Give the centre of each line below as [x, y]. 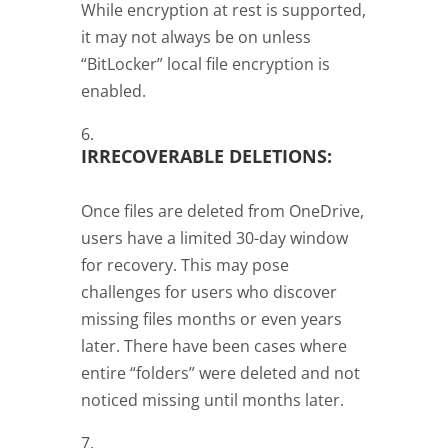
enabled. [113, 90]
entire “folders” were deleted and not [220, 372]
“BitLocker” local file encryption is [205, 63]
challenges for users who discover [208, 291]
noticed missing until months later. [212, 399]
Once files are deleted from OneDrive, [222, 210]
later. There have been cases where [213, 345]
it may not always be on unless [195, 36]
